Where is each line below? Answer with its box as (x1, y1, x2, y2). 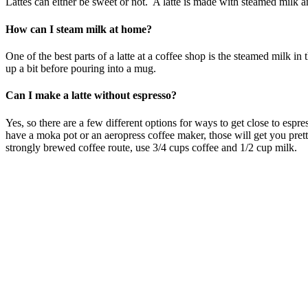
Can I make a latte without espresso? (5, 89, 177, 102)
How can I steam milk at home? (5, 23, 152, 35)
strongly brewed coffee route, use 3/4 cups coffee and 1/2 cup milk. (5, 141, 297, 153)
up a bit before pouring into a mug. (5, 63, 156, 74)
